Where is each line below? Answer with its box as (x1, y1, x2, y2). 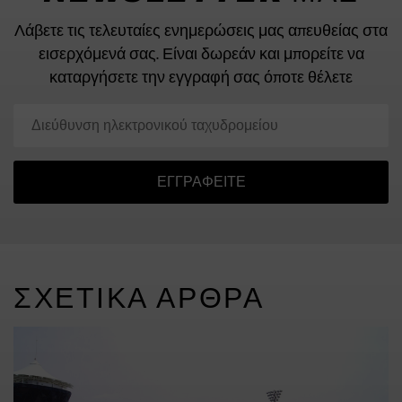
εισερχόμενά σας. (38, 41, 159, 68)
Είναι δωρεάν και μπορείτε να (158, 41, 364, 68)
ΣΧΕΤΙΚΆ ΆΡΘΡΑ (13, 282, 265, 314)
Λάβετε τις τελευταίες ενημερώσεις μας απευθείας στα (14, 18, 388, 45)
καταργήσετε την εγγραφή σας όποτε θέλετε (49, 65, 353, 92)
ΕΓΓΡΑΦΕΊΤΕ (156, 173, 246, 189)
